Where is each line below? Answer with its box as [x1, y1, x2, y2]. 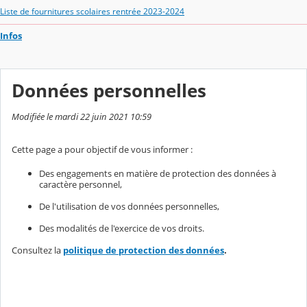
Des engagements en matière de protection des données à [39, 167, 276, 180]
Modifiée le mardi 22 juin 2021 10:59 [12, 110, 151, 123]
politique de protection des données [63, 243, 224, 256]
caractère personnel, [39, 177, 122, 191]
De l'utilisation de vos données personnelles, [39, 199, 219, 212]
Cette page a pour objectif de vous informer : [12, 143, 193, 156]
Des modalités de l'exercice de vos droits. [39, 221, 204, 234]
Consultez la [12, 243, 63, 256]
